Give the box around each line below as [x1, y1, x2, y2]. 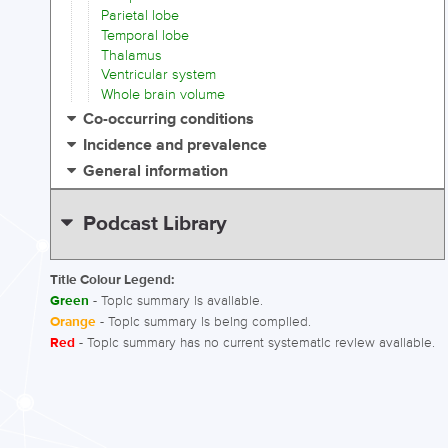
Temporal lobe [101, 26, 189, 44]
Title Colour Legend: [50, 271, 174, 289]
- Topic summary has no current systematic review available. [75, 334, 435, 351]
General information [83, 161, 229, 183]
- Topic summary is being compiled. [96, 313, 311, 330]
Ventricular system [101, 66, 216, 84]
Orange [50, 313, 96, 331]
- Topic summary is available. [89, 292, 263, 309]
